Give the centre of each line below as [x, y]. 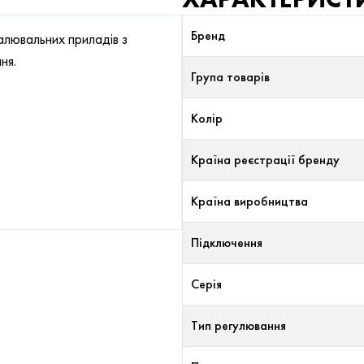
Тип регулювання [238, 326]
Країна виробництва [249, 201]
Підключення [227, 243]
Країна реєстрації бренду [265, 160]
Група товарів [230, 77]
